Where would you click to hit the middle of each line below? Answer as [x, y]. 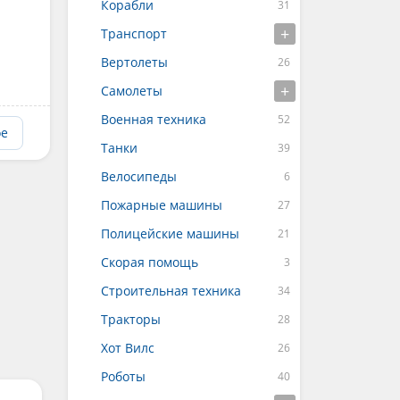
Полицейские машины [170, 233]
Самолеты [132, 91]
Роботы [123, 376]
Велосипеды [139, 176]
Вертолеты [134, 62]
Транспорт [134, 33]
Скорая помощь [150, 262]
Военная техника [154, 119]
